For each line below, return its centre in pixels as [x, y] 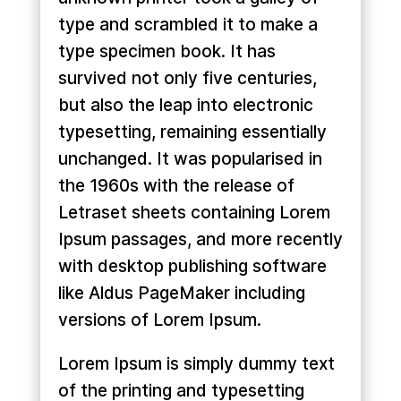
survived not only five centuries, [187, 79]
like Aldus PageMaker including [181, 294]
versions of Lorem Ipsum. [159, 320]
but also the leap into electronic [185, 106]
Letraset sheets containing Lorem [194, 213]
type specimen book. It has [166, 52]
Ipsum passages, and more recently [200, 240]
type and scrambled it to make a [188, 25]
